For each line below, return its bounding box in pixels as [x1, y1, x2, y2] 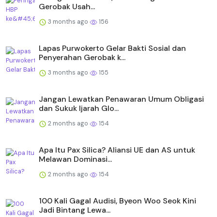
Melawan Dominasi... [39, 154, 112, 164]
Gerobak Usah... [39, 1, 95, 12]
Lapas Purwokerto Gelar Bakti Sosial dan [39, 43, 186, 53]
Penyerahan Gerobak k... [39, 52, 125, 62]
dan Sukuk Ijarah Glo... [39, 103, 119, 113]
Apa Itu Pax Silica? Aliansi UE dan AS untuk [39, 144, 195, 155]
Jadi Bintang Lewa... [39, 204, 110, 215]
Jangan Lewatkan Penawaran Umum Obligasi [39, 93, 204, 104]
